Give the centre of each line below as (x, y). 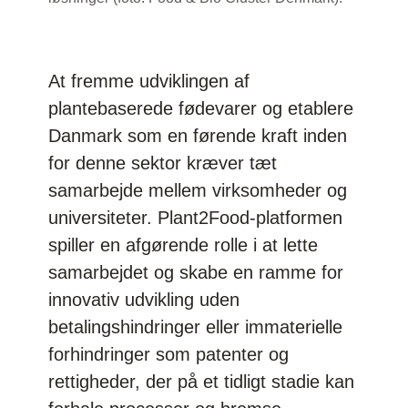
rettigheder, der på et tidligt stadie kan (202, 381)
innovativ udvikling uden (144, 299)
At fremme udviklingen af (149, 81)
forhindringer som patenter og (169, 354)
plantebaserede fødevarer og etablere (201, 108)
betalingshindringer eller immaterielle (196, 326)
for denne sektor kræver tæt (163, 163)
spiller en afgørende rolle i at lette (184, 245)
